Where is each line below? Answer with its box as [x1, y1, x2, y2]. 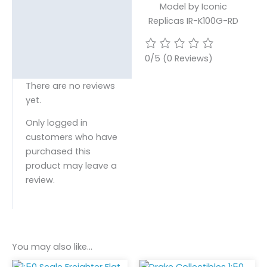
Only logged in [25, 117, 88, 129]
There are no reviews [25, 79, 115, 92]
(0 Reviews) [162, 52, 213, 64]
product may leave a [25, 160, 117, 172]
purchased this [25, 145, 91, 158]
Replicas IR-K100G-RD [148, 15, 238, 27]
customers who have [25, 131, 117, 144]
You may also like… [12, 240, 92, 253]
